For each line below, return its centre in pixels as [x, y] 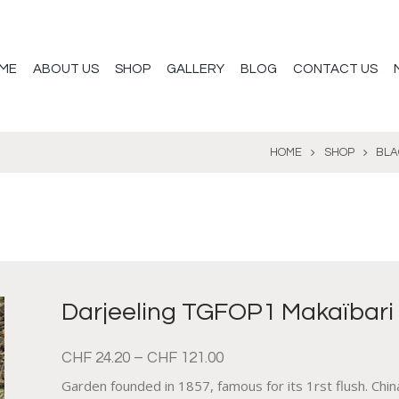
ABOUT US [66, 69]
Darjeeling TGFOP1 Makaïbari [228, 313]
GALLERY [196, 69]
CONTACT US [336, 69]
